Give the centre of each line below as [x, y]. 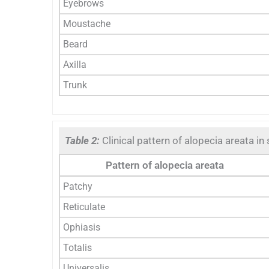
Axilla [75, 64]
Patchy [78, 186]
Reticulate [84, 207]
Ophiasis [82, 227]
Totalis [77, 247]
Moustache [87, 23]
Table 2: [83, 140]
